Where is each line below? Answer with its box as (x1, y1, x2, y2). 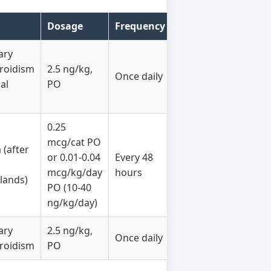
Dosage (47, 19, 83, 33)
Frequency (115, 19, 165, 33)
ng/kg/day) (47, 196, 97, 209)
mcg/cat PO (47, 135, 101, 149)
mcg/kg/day (47, 166, 102, 179)
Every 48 (115, 151, 153, 164)
